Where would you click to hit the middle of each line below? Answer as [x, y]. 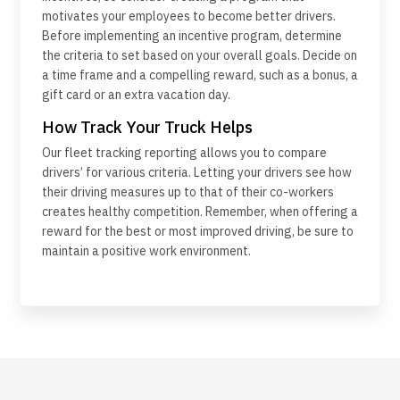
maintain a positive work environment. [146, 251]
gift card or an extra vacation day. [136, 95]
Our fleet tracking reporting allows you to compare [184, 153]
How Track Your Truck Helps [147, 128]
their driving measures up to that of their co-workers [188, 192]
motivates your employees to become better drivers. [189, 17]
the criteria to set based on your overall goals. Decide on [200, 56]
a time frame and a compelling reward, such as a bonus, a [200, 75]
